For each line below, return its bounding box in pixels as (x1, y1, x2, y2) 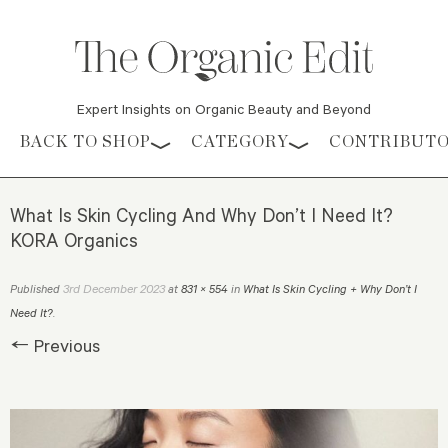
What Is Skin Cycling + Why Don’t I (243, 281, 417, 297)
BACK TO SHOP (20, 132, 151, 152)
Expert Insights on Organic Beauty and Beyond (77, 99, 371, 119)
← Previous (10, 333, 100, 358)
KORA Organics (10, 227, 138, 253)
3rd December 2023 (63, 280, 165, 297)
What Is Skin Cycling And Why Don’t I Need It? (10, 202, 393, 228)
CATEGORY (191, 132, 289, 152)
